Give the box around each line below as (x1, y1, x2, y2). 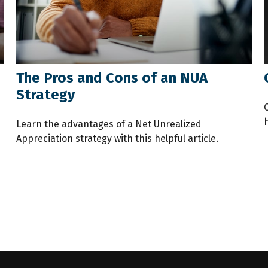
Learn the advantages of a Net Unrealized (16, 118, 202, 130)
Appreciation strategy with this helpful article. (16, 132, 219, 144)
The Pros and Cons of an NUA (16, 69, 208, 86)
